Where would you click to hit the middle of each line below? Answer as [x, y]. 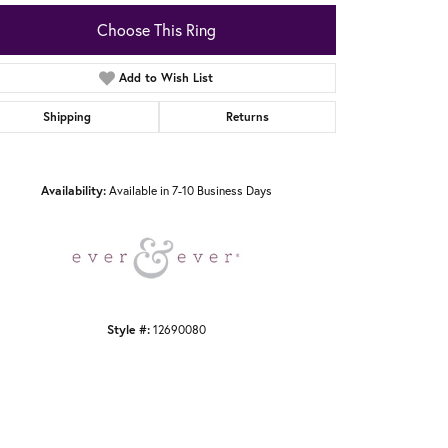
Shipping [67, 117]
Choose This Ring [156, 30]
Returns [247, 117]
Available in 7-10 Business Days [190, 191]
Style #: [128, 329]
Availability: [73, 190]
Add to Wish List [166, 78]
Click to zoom [256, 150]
